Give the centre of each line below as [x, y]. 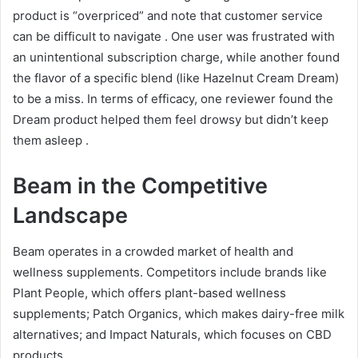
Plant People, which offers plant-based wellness [149, 292]
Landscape [70, 216]
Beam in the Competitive [140, 186]
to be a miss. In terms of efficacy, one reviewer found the [173, 99]
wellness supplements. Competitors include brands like [170, 272]
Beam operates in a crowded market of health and [153, 251]
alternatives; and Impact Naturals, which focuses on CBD [172, 334]
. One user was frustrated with [250, 37]
